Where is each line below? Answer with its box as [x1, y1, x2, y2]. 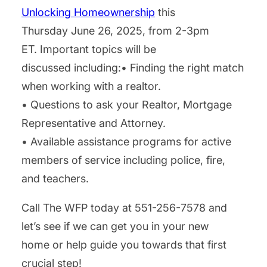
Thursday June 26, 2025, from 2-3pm [21, 24, 209, 38]
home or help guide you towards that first [21, 238, 226, 252]
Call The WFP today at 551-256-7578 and [21, 201, 227, 215]
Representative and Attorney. [21, 117, 166, 130]
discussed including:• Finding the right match [21, 61, 244, 74]
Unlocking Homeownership [21, 6, 155, 19]
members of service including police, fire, [21, 154, 225, 167]
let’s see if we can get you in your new [21, 220, 209, 233]
